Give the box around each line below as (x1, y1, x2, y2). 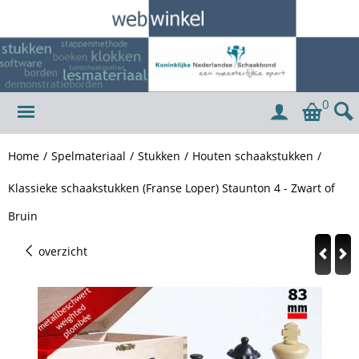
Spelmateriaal (51, 147, 126, 163)
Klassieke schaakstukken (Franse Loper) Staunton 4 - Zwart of (8, 179, 335, 196)
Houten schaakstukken (192, 147, 313, 163)
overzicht (35, 243, 87, 259)
